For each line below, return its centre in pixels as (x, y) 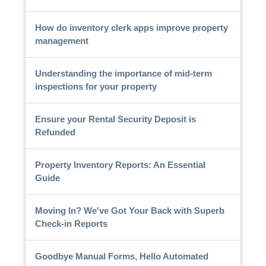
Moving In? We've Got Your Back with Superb (129, 210)
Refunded (55, 132)
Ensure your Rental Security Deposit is (115, 119)
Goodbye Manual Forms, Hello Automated (121, 256)
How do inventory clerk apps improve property (131, 27)
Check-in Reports (71, 223)
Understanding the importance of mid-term (123, 73)
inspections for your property (96, 86)
